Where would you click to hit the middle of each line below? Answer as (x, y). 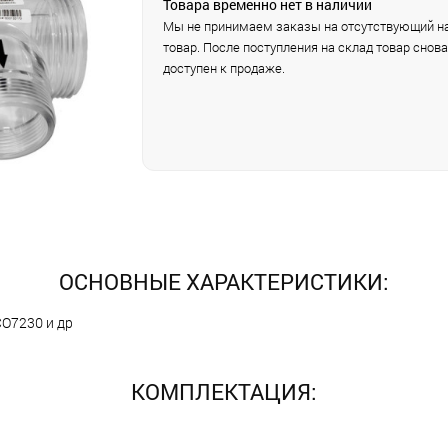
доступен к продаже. (223, 68)
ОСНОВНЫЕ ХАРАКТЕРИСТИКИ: (224, 281)
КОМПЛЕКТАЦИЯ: (224, 391)
